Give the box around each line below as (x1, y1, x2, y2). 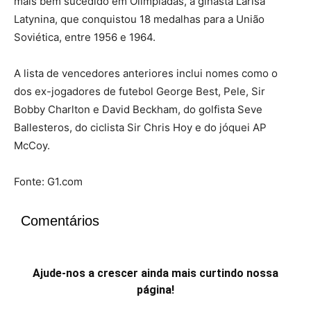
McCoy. (14, 139, 50, 152)
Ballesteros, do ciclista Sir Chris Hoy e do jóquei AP (14, 121, 267, 134)
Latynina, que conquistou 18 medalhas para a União (14, 12, 264, 26)
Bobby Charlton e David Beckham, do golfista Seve (14, 103, 262, 116)
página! (137, 283, 174, 296)
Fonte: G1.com (14, 175, 83, 188)
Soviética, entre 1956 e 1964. (14, 31, 155, 44)
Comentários (21, 213, 99, 228)
